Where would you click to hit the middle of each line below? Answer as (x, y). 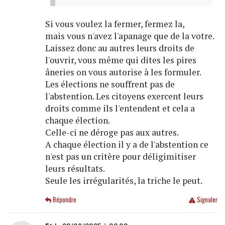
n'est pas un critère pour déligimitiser (120, 157)
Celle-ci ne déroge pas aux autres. (112, 133)
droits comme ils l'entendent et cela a (120, 108)
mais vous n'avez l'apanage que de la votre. (130, 36)
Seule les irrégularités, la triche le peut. (124, 181)
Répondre (64, 200)
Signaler (206, 200)
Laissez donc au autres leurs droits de (120, 48)
